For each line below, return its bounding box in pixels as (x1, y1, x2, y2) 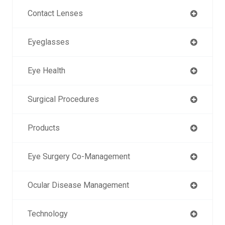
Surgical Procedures (28, 94, 99, 104)
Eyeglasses (28, 37, 69, 47)
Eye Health (28, 66, 65, 76)
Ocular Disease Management (28, 180, 129, 190)
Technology (28, 209, 68, 219)
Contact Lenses (28, 9, 83, 19)
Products (28, 123, 60, 133)
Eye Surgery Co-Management (28, 152, 130, 162)
